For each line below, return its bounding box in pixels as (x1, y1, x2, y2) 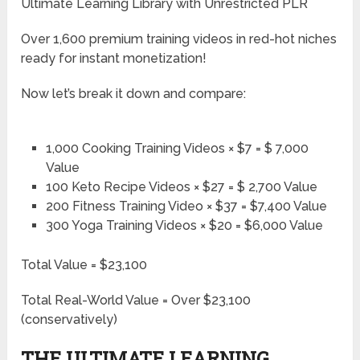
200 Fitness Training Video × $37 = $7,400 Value (45, 198, 327, 215)
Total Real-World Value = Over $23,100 (21, 292, 252, 309)
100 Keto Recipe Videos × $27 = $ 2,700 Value (45, 179, 317, 195)
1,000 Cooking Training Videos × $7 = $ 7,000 (45, 141, 309, 157)
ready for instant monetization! (21, 51, 207, 67)
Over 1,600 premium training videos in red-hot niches (21, 31, 337, 47)
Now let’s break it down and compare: (21, 86, 247, 102)
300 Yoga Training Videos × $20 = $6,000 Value (45, 218, 323, 234)
